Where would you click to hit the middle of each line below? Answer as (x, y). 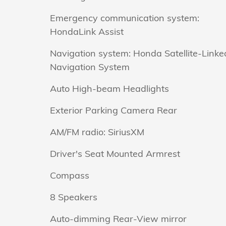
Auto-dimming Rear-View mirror (119, 219)
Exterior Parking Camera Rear (114, 110)
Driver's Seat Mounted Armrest (115, 154)
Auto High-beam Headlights (109, 89)
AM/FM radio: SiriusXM (97, 132)
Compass (70, 175)
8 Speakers (74, 197)
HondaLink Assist (87, 32)
